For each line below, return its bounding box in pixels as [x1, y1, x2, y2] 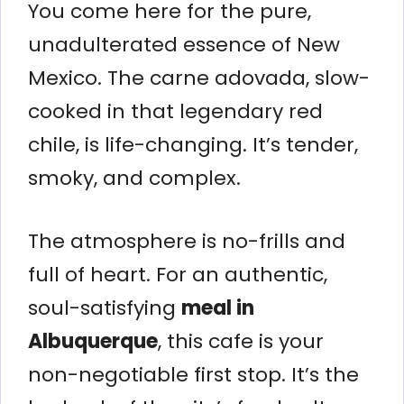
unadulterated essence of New [28, 30, 340, 59]
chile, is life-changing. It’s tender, [28, 130, 358, 159]
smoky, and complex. [28, 163, 241, 192]
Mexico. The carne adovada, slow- [28, 63, 370, 92]
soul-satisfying [28, 293, 181, 322]
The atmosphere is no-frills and [28, 226, 345, 255]
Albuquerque [28, 326, 158, 355]
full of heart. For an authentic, [28, 260, 327, 289]
